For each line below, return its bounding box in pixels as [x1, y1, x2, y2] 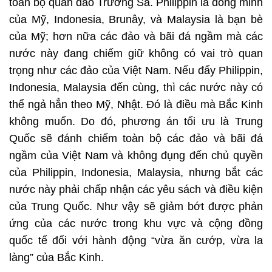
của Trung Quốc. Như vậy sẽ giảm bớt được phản [9, 200, 263, 213]
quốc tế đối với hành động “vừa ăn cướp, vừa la [9, 234, 263, 247]
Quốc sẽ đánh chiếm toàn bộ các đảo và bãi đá [9, 132, 263, 145]
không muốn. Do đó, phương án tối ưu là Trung [9, 115, 263, 128]
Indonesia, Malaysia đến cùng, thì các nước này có [9, 81, 263, 94]
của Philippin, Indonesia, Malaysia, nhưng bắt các [9, 166, 263, 179]
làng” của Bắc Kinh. [9, 251, 104, 264]
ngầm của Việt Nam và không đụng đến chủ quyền [9, 149, 263, 162]
